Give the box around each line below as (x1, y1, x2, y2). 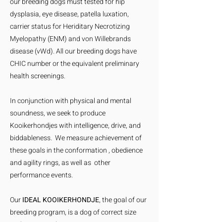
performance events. (10, 170, 73, 180)
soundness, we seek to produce (10, 108, 106, 118)
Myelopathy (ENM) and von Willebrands (10, 34, 131, 44)
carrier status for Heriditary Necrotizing (10, 21, 130, 32)
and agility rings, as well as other (10, 158, 111, 168)
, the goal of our (99, 195, 147, 205)
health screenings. (10, 71, 65, 81)
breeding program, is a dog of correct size (10, 207, 136, 218)
